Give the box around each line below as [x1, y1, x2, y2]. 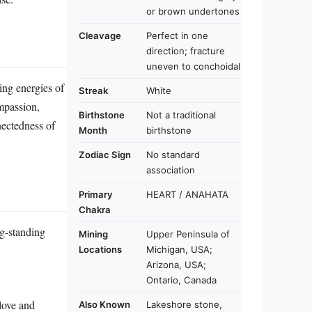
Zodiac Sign [79, 148, 131, 160]
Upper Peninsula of [146, 228, 230, 240]
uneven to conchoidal [146, 60, 240, 72]
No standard [146, 148, 200, 160]
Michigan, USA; [146, 243, 212, 255]
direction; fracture [146, 45, 225, 56]
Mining [79, 228, 108, 240]
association [146, 164, 195, 175]
